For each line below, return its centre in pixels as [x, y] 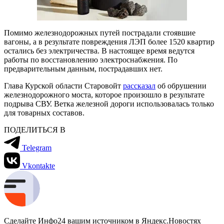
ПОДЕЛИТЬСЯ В [35, 129]
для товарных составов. [44, 112]
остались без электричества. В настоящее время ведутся [99, 50]
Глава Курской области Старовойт [63, 85]
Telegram [37, 147]
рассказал [139, 85]
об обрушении [181, 85]
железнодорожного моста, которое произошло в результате [104, 94]
